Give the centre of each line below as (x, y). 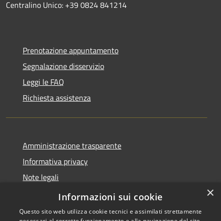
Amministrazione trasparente (72, 145)
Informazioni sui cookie (110, 197)
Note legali (41, 177)
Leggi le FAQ (43, 82)
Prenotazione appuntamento (71, 50)
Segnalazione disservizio (63, 66)
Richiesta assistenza (57, 97)
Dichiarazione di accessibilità (71, 193)
